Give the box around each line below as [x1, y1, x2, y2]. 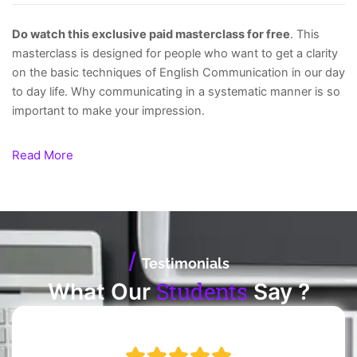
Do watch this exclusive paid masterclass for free [12, 26, 290, 41]
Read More [12, 147, 73, 163]
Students [155, 277, 248, 307]
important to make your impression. [12, 103, 205, 118]
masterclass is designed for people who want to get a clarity [12, 45, 338, 61]
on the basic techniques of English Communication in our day [12, 65, 345, 80]
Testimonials [141, 255, 229, 273]
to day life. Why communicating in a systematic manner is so [12, 84, 340, 99]
